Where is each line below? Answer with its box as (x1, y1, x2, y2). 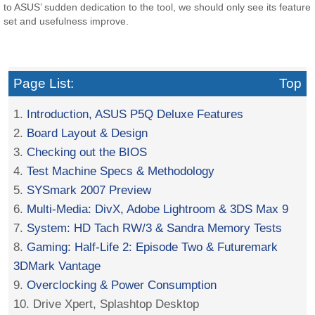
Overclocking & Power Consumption (27, 278, 217, 292)
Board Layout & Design (27, 126, 148, 141)
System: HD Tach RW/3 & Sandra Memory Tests (27, 221, 283, 236)
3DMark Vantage (13, 259, 101, 274)
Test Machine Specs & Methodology (27, 164, 215, 179)
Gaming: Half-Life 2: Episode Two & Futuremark (27, 240, 278, 255)
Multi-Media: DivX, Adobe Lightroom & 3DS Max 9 (27, 202, 289, 217)
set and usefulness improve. (4, 15, 129, 27)
